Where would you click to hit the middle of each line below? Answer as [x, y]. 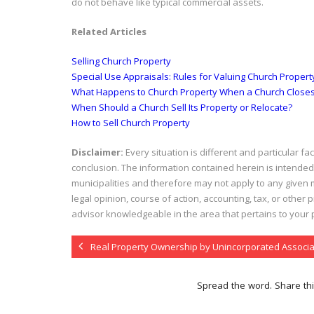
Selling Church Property [121, 61]
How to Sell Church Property [131, 123]
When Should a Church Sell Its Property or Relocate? [182, 108]
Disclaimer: [98, 152]
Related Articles [109, 32]
